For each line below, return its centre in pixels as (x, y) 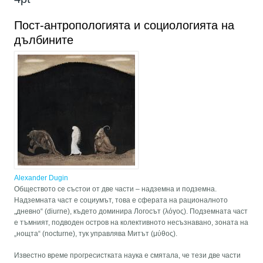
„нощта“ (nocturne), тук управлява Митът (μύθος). (96, 234)
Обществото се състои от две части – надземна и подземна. (116, 189)
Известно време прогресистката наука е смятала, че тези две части (128, 256)
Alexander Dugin (41, 178)
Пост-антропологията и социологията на (124, 26)
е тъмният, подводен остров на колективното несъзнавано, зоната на (131, 223)
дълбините (44, 40)
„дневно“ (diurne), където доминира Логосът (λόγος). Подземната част (131, 212)
